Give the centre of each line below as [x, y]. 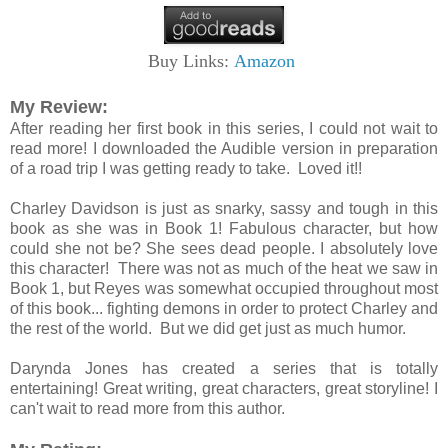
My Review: [59, 106]
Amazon [264, 60]
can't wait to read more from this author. [147, 408]
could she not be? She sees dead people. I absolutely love [224, 248]
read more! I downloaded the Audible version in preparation [224, 148]
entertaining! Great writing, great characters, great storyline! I [224, 388]
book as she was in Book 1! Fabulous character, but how [224, 228]
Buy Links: [191, 60]
